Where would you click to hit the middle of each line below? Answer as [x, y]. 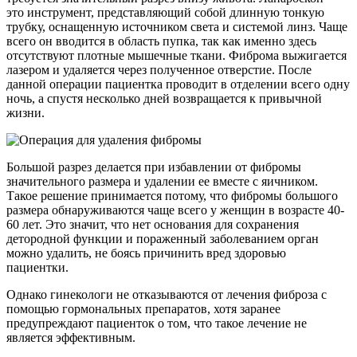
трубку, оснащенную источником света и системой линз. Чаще [177, 26]
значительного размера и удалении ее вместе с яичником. [162, 181]
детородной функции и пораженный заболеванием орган [163, 238]
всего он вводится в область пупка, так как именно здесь [161, 41]
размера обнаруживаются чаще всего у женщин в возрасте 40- [175, 210]
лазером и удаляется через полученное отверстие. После [159, 69]
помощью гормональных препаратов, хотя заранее [143, 308]
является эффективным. [71, 337]
